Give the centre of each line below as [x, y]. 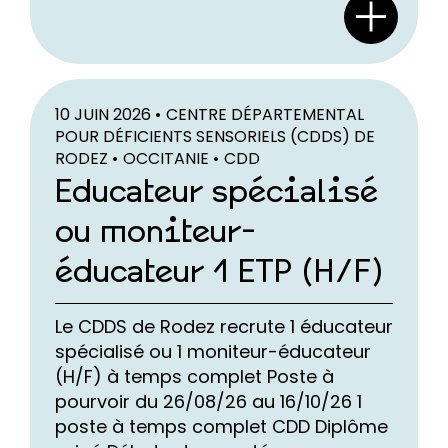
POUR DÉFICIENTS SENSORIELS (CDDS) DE [215, 136]
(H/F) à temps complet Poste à [194, 376]
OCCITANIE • [171, 158]
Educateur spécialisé [216, 192]
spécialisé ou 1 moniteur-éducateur [213, 351]
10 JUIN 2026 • [108, 114]
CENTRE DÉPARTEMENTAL [265, 114]
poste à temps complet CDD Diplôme [221, 426]
